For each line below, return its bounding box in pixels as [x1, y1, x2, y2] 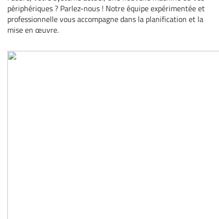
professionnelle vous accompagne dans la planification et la [7, 13, 203, 25]
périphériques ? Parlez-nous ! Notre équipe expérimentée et [7, 2, 205, 15]
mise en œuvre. [7, 24, 59, 36]
